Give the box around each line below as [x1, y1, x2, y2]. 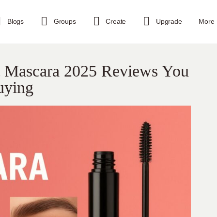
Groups [53, 17, 76, 25]
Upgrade [156, 17, 182, 25]
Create [106, 17, 126, 25]
